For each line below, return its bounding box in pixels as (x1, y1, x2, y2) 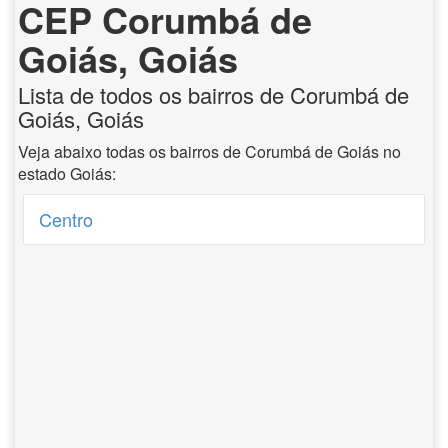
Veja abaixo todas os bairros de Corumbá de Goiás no (18, 140, 401, 163)
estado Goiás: (18, 162, 116, 185)
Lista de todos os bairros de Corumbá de (18, 79, 409, 110)
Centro (39, 206, 94, 232)
